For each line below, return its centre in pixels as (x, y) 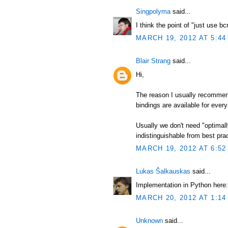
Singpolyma (153, 11)
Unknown (149, 221)
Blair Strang (153, 61)
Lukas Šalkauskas (163, 171)
